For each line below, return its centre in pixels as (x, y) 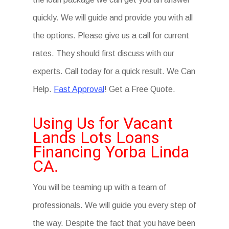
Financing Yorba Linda (111, 152)
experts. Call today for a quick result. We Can (114, 71)
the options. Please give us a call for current (111, 36)
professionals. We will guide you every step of (114, 205)
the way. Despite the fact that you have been (114, 223)
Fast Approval (79, 89)
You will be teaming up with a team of (99, 187)
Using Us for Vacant (103, 123)
